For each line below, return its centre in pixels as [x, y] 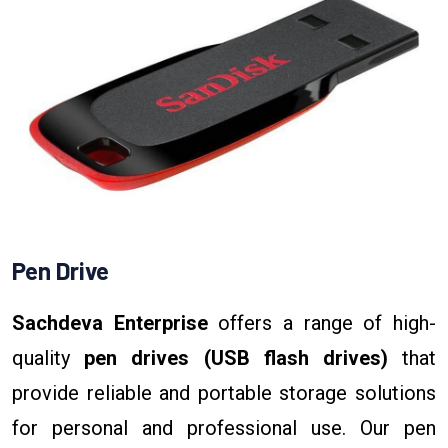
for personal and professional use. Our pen [224, 427]
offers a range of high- [322, 322]
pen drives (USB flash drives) [236, 357]
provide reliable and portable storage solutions [224, 392]
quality [48, 357]
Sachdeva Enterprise [110, 322]
